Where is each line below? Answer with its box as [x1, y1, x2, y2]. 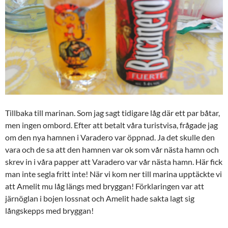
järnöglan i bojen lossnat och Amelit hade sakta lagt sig [5, 193, 194, 203]
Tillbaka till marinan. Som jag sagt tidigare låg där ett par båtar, [5, 107, 220, 118]
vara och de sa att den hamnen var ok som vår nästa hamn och [5, 144, 219, 154]
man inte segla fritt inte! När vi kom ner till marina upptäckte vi [5, 168, 222, 179]
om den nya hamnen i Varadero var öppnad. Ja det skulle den [5, 132, 215, 142]
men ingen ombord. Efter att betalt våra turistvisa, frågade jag [5, 120, 218, 130]
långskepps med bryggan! [5, 205, 94, 215]
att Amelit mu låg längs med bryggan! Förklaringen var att [5, 181, 204, 191]
